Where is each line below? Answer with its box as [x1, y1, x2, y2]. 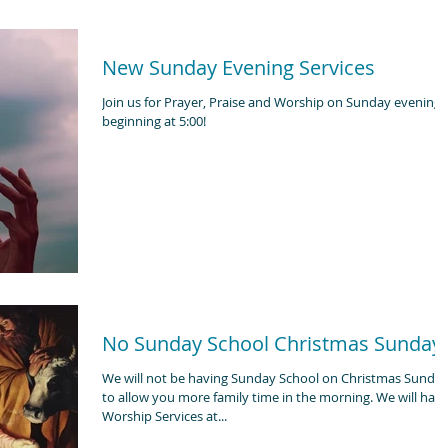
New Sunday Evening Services [102, 54, 375, 81]
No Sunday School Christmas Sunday [102, 329, 442, 357]
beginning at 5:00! [102, 112, 206, 130]
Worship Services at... [102, 406, 227, 425]
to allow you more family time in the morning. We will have [102, 387, 376, 406]
